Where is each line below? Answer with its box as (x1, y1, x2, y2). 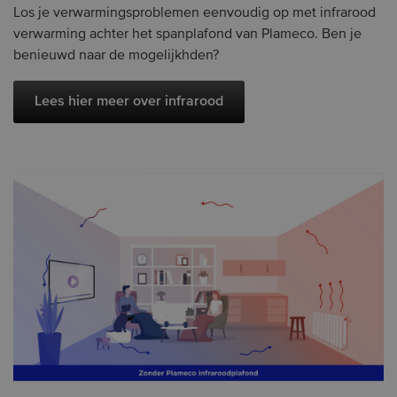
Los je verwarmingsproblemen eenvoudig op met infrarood (13, 5, 376, 20)
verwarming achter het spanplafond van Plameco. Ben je (13, 27, 362, 42)
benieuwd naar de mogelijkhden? (13, 48, 222, 63)
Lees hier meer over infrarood (35, 94, 223, 109)
